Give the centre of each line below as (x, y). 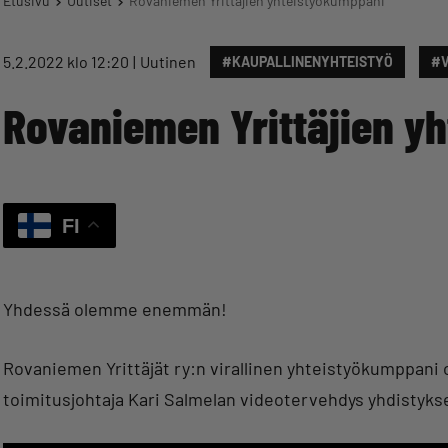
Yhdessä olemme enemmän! (115, 308)
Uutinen (168, 61)
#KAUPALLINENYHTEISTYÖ (307, 61)
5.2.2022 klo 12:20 (66, 61)
